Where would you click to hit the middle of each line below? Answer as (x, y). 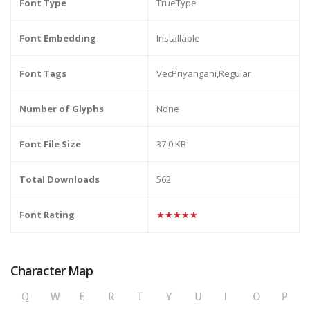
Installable (178, 38)
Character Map (52, 271)
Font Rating (47, 215)
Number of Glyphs (62, 109)
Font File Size (50, 144)
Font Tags (43, 74)
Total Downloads (60, 180)
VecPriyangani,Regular (204, 74)
